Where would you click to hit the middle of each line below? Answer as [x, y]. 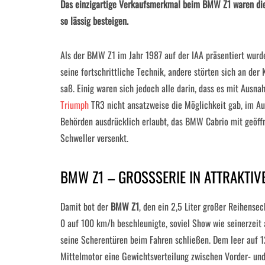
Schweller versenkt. [94, 138]
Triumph [75, 105]
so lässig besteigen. [94, 21]
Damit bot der [85, 206]
